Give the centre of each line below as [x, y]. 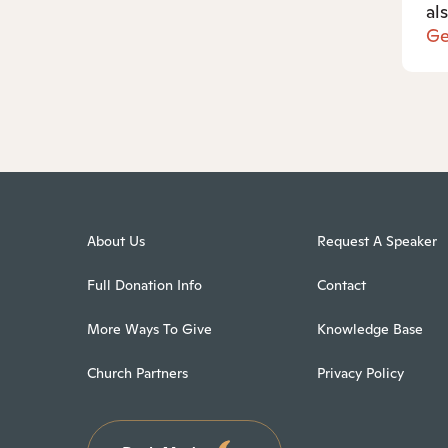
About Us [116, 241]
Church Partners [137, 373]
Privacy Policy [361, 373]
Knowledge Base [370, 329]
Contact [342, 285]
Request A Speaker [377, 241]
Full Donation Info [144, 285]
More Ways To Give [149, 329]
